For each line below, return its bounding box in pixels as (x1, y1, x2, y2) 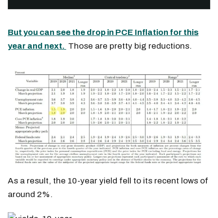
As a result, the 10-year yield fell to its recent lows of (8, 176, 208, 185)
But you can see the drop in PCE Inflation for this (8, 27, 199, 37)
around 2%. (8, 189, 53, 199)
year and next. (8, 41, 66, 51)
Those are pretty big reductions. (66, 41, 192, 51)
